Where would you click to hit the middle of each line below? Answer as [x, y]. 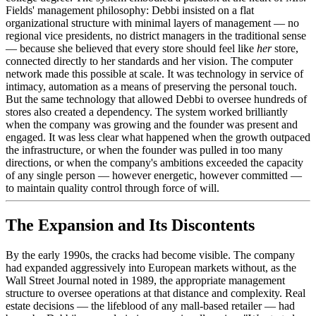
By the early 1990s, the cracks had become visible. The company [150, 255]
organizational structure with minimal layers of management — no [152, 23]
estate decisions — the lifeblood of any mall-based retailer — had [150, 305]
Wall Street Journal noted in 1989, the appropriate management [145, 280]
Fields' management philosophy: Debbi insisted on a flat [130, 10]
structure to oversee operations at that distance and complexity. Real [156, 293]
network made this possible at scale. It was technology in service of [154, 73]
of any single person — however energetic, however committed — [154, 175]
